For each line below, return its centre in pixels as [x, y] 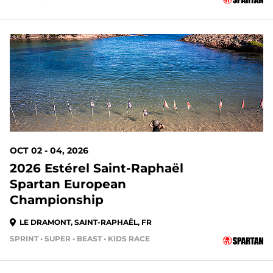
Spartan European [68, 184]
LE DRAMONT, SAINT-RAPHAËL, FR [86, 222]
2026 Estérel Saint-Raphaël [97, 168]
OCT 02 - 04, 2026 [49, 151]
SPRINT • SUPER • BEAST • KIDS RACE [80, 239]
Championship [57, 200]
